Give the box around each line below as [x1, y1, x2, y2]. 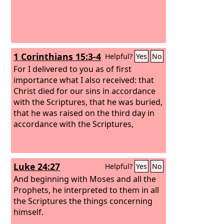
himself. [13, 206, 44, 217]
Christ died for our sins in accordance [13, 85, 156, 96]
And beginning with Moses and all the [13, 173, 156, 184]
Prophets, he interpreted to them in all [13, 184, 159, 195]
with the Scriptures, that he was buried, [13, 96, 163, 107]
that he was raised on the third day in [13, 107, 155, 118]
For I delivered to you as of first [13, 63, 132, 74]
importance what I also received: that [13, 74, 154, 85]
